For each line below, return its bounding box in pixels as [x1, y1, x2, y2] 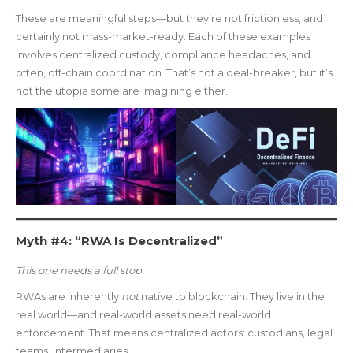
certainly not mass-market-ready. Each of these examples [16, 30, 310, 43]
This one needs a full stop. [16, 263, 144, 277]
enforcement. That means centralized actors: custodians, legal [16, 325, 333, 339]
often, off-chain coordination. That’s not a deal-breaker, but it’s [16, 66, 333, 80]
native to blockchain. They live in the [139, 289, 325, 303]
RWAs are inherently [16, 289, 121, 303]
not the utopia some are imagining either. [16, 84, 228, 98]
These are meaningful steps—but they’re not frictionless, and [16, 12, 323, 25]
